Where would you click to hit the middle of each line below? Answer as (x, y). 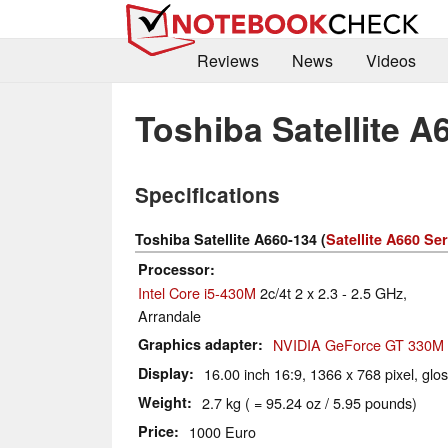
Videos (390, 61)
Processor (174, 269)
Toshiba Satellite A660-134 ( (230, 239)
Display (163, 373)
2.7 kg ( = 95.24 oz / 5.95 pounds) (309, 403)
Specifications (207, 195)
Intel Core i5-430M (197, 293)
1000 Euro (222, 432)
